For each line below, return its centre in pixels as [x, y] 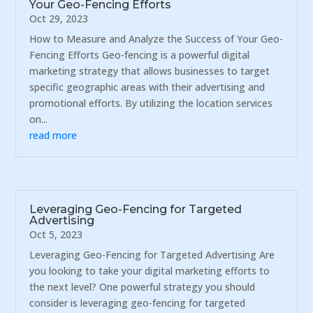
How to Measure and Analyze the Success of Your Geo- [156, 39]
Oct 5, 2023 [56, 234]
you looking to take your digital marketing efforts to [150, 270]
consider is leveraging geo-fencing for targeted [138, 303]
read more [53, 136]
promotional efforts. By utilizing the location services [151, 103]
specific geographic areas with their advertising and [147, 87]
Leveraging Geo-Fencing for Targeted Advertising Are [152, 254]
